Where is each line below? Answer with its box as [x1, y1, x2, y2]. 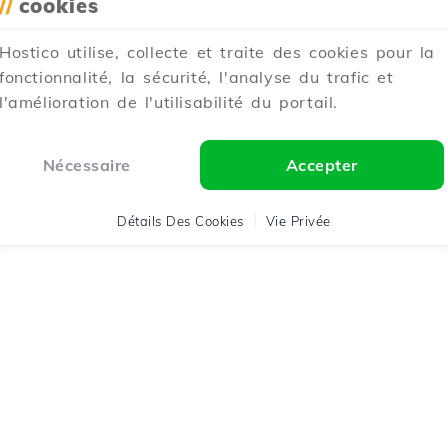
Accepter [285, 155, 358, 175]
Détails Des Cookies [117, 213, 244, 229]
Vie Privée [265, 213, 331, 229]
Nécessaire [42, 155, 131, 175]
